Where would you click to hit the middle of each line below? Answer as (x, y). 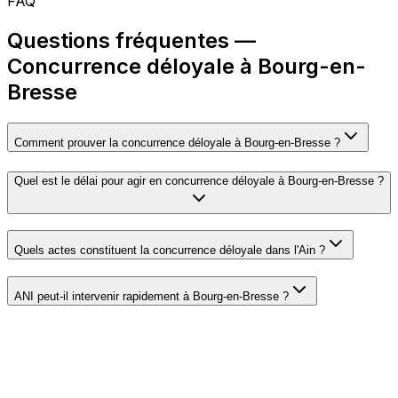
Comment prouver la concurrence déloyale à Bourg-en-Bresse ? (177, 142)
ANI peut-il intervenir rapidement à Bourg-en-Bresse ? (151, 297)
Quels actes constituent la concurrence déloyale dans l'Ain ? (170, 251)
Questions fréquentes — (131, 40)
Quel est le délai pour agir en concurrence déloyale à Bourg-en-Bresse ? (199, 180)
